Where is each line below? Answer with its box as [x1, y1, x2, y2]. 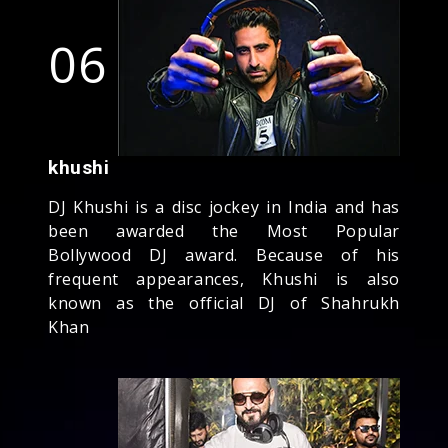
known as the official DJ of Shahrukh [48, 291, 400, 314]
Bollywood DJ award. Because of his [48, 243, 400, 266]
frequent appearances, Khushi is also [48, 267, 400, 290]
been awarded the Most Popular [48, 219, 400, 242]
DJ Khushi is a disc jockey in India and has [48, 195, 400, 218]
